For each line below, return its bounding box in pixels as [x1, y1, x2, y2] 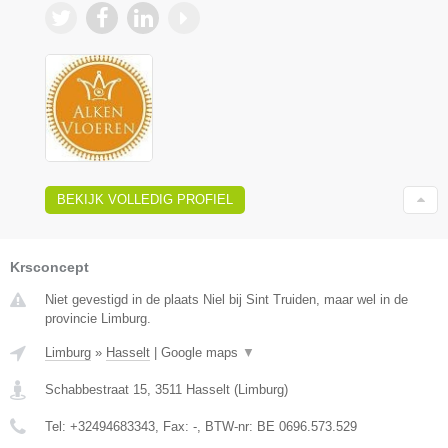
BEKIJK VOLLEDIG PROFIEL [57, 192, 233, 208]
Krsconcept [10, 259, 89, 276]
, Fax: [155, 419, 193, 435]
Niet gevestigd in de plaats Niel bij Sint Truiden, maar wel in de [45, 292, 408, 308]
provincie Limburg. [45, 311, 151, 327]
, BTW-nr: [197, 419, 257, 435]
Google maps [161, 345, 242, 361]
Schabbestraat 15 [45, 382, 147, 398]
